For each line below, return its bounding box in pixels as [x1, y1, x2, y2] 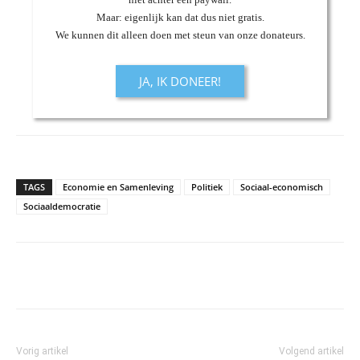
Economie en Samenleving [63, 181, 174, 194]
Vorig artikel [16, 346, 68, 358]
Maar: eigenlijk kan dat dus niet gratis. [96, 11, 264, 24]
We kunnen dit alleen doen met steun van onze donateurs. [55, 29, 305, 42]
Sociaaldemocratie [23, 200, 100, 213]
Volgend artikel [279, 346, 344, 358]
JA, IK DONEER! [139, 73, 221, 90]
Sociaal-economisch [240, 181, 323, 194]
